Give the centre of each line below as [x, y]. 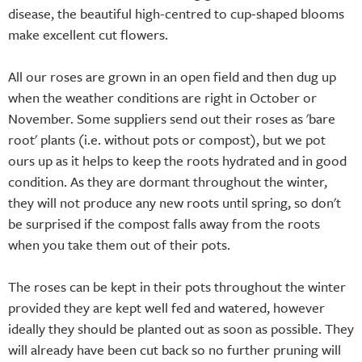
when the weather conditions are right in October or [162, 97]
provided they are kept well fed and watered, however [166, 307]
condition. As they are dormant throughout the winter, [168, 181]
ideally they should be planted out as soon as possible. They [181, 328]
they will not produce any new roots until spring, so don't [175, 202]
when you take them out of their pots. [119, 244]
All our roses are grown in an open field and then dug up [172, 76]
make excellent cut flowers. [88, 34]
